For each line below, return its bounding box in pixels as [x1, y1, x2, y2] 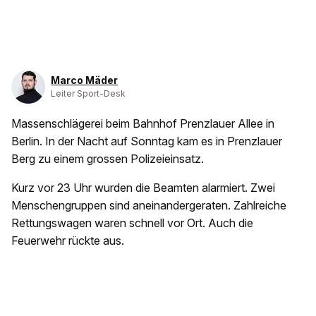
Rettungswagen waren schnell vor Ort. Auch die [11, 215, 253, 230]
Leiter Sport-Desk [51, 87, 126, 99]
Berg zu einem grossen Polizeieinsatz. [11, 151, 207, 166]
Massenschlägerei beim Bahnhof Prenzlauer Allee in [11, 116, 274, 130]
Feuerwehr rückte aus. [11, 233, 127, 248]
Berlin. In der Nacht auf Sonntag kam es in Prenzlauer [11, 133, 282, 148]
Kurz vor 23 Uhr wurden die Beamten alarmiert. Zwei [11, 180, 275, 195]
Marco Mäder [51, 73, 118, 86]
